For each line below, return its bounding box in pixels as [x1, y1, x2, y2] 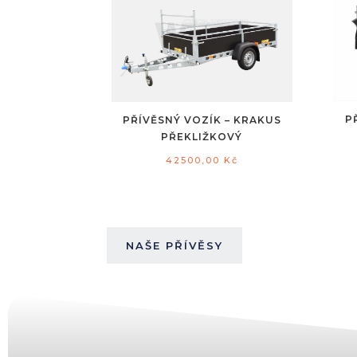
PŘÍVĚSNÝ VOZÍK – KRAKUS [122, 113, 281, 126]
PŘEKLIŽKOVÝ [161, 130, 243, 143]
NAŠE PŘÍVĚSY [126, 238, 224, 252]
